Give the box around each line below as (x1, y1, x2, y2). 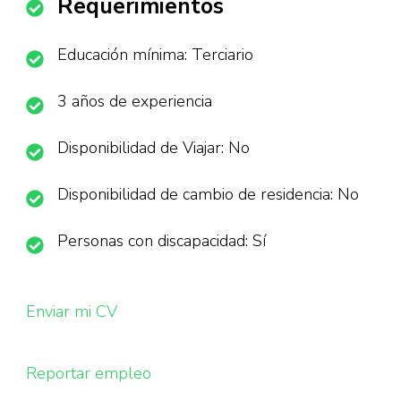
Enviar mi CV (26, 301, 117, 322)
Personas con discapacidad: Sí (57, 230, 266, 252)
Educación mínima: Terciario (57, 44, 253, 65)
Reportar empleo (26, 363, 151, 384)
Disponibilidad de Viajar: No (57, 137, 250, 158)
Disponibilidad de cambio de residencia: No (57, 183, 359, 205)
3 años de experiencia (57, 90, 212, 112)
